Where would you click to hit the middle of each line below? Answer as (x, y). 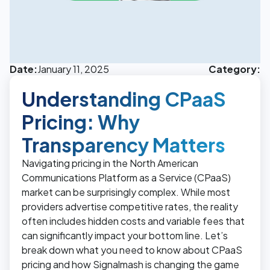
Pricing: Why (81, 121)
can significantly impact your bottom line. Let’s (125, 235)
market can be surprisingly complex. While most (126, 192)
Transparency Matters (124, 144)
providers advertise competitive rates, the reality (130, 206)
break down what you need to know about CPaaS (132, 250)
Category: (234, 69)
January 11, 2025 (73, 69)
